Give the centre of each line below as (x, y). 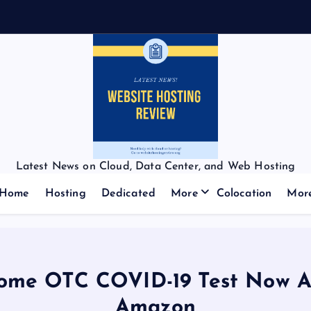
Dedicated (128, 194)
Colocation (244, 194)
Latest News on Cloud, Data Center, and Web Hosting (155, 167)
